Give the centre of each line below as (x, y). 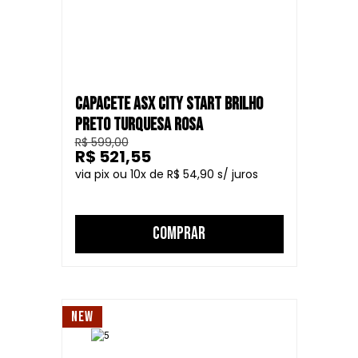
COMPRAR (179, 234)
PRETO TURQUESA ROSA (139, 125)
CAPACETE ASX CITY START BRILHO (169, 104)
